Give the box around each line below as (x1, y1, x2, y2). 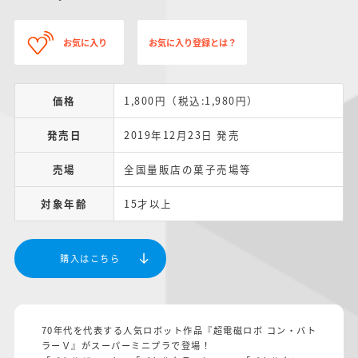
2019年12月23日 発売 (124, 126, 241, 142)
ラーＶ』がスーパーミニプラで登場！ (41, 338, 211, 352)
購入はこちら (60, 251, 121, 265)
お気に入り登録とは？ (148, 35, 237, 49)
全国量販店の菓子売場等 (124, 161, 252, 177)
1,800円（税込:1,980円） (124, 92, 259, 108)
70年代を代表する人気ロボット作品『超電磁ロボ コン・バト (41, 323, 316, 336)
